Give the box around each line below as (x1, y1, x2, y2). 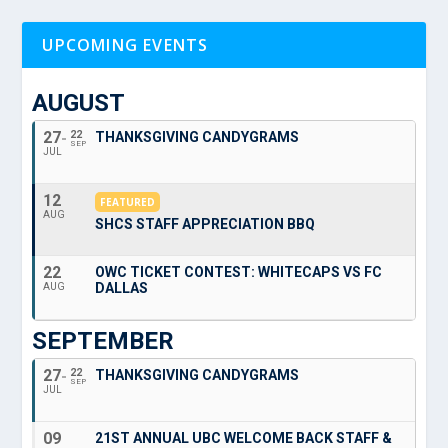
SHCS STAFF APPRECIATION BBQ (95, 215, 316, 232)
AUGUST (32, 88, 126, 117)
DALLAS (95, 279, 149, 296)
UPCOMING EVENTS (42, 33, 209, 56)
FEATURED (100, 194, 156, 209)
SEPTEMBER (32, 326, 175, 355)
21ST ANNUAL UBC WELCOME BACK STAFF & (95, 429, 393, 446)
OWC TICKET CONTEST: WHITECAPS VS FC (95, 263, 383, 280)
